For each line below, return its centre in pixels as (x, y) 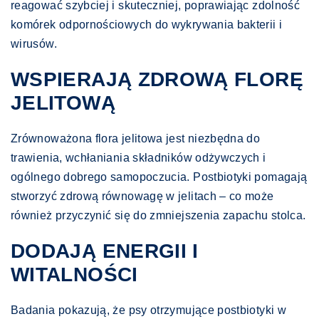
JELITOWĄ (63, 103)
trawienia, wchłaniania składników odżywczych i (138, 158)
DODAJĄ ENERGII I (105, 251)
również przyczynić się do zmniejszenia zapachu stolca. (158, 215)
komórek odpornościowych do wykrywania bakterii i (147, 25)
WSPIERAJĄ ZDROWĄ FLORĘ (157, 79)
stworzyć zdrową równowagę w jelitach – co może (142, 196)
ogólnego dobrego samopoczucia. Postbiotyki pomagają (159, 177)
